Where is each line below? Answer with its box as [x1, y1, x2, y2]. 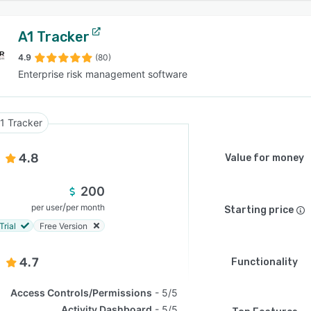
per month [66, 202, 105, 212]
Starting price [224, 204, 294, 216]
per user [31, 202, 62, 212]
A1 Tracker [18, 28, 90, 45]
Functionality [231, 256, 298, 268]
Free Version [40, 220, 87, 231]
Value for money [225, 152, 304, 164]
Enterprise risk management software [18, 68, 187, 80]
